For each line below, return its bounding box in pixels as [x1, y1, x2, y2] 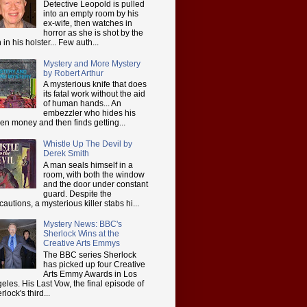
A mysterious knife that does [42, 79, 147, 90]
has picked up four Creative [42, 259, 145, 269]
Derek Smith [42, 149, 89, 159]
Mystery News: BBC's [42, 219, 122, 230]
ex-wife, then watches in [42, 19, 132, 29]
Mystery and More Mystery [42, 59, 140, 69]
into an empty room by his [42, 9, 138, 19]
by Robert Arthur [42, 69, 103, 79]
